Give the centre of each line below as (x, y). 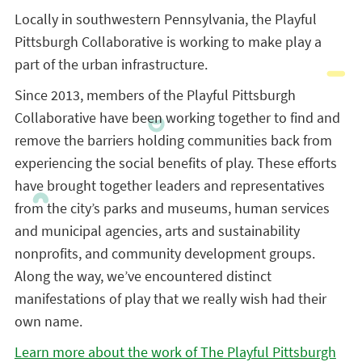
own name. (48, 321)
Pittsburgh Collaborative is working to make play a (168, 42)
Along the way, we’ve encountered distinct (143, 276)
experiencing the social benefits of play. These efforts (175, 163)
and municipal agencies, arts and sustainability (157, 231)
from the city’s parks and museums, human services (172, 208)
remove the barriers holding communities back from (173, 140)
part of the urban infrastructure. (111, 64)
